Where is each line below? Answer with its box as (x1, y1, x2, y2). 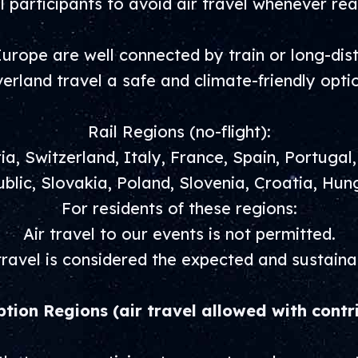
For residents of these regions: (61, 198, 297, 218)
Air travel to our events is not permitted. (22, 224, 336, 244)
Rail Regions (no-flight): (87, 121, 271, 141)
